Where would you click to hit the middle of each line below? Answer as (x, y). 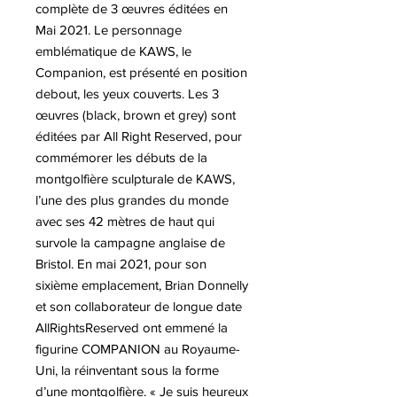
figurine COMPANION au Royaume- (138, 348)
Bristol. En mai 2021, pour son (121, 263)
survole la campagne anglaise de (130, 242)
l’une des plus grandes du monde (132, 199)
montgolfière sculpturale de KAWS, (135, 178)
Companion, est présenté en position (141, 72)
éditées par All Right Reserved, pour (139, 136)
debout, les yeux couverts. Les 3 (127, 93)
